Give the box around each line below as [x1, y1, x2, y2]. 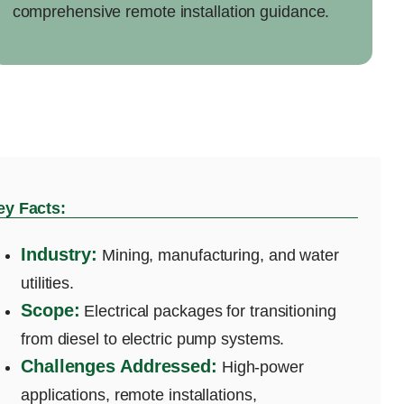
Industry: [21, 243, 98, 264]
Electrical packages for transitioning [79, 301, 336, 320]
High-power [216, 357, 304, 376]
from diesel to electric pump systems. [21, 329, 285, 348]
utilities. [21, 273, 75, 292]
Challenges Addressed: [21, 355, 217, 376]
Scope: [21, 299, 80, 320]
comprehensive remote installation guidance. [12, 3, 330, 22]
